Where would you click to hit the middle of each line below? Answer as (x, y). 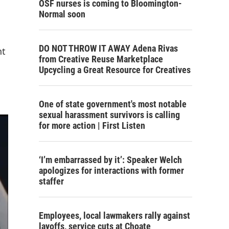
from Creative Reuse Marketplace (101, 59)
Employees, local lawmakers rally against (114, 215)
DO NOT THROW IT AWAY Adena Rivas (108, 48)
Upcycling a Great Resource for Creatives (115, 70)
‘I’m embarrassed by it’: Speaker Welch (110, 160)
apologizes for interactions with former (111, 170)
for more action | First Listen (92, 125)
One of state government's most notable (113, 104)
